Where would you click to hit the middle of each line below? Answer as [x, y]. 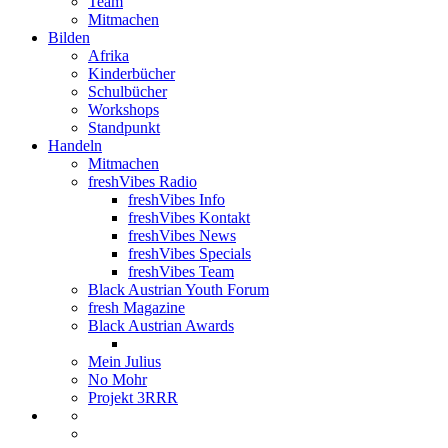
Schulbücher [127, 91]
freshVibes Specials [189, 253]
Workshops [123, 109]
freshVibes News [182, 235]
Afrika [108, 55]
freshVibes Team [181, 271]
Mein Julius [124, 361]
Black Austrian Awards [161, 325]
